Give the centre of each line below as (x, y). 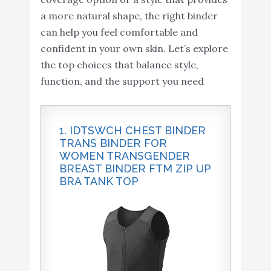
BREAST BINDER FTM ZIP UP (135, 169)
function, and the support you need (122, 81)
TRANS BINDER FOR (113, 143)
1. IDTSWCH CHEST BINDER (132, 131)
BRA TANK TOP (99, 181)
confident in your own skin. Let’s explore (134, 49)
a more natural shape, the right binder (129, 16)
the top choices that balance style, (119, 65)
